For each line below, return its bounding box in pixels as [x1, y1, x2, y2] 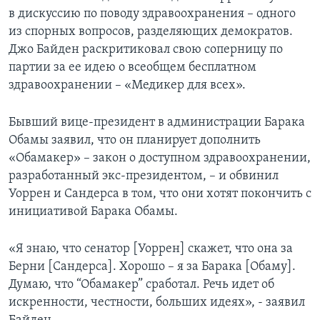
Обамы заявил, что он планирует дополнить [9, 133, 261, 147]
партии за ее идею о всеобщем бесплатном [9, 60, 256, 74]
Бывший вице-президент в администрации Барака [9, 115, 305, 129]
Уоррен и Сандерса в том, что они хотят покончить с [9, 186, 311, 201]
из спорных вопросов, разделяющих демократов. [9, 24, 293, 39]
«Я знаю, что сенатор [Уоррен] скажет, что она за [9, 241, 293, 256]
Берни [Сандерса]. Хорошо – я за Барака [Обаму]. [9, 259, 296, 274]
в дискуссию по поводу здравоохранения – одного [9, 6, 296, 21]
